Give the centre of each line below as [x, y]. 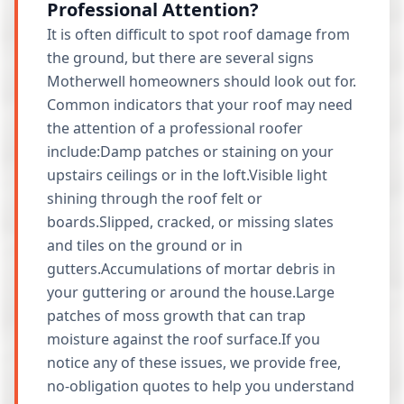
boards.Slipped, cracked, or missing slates [190, 222]
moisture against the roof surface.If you [184, 339]
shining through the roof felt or [155, 198]
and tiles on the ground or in [145, 245]
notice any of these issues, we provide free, [194, 363]
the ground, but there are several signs [180, 58]
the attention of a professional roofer [175, 128]
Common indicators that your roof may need [200, 105]
